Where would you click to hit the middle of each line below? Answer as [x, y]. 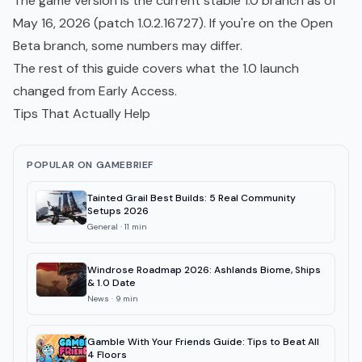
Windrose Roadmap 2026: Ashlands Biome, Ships [204, 270]
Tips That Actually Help [82, 114]
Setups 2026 [118, 211]
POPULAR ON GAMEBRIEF [90, 165]
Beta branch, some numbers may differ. [128, 46]
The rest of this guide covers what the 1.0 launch [156, 69]
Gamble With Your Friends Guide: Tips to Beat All [203, 342]
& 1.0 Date [112, 283]
